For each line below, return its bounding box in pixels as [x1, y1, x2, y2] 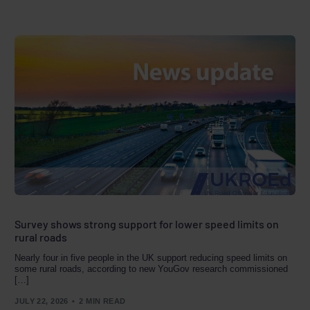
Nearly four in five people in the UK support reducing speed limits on [15, 253, 288, 263]
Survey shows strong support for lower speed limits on [15, 217, 280, 230]
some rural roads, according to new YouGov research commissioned [15, 264, 289, 274]
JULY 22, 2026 [15, 296, 69, 305]
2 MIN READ [79, 296, 126, 305]
